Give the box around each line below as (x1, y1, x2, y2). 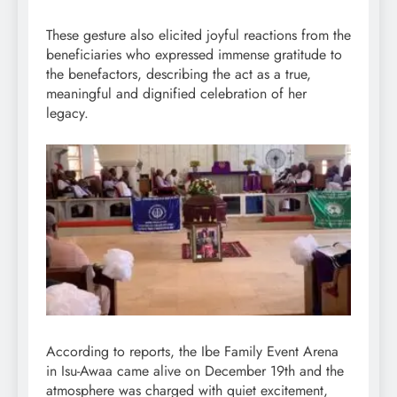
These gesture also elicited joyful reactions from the (46, 24, 351, 45)
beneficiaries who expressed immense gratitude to (46, 43, 342, 65)
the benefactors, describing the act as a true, (46, 63, 311, 84)
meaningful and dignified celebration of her (46, 82, 307, 104)
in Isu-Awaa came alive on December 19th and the (46, 361, 344, 382)
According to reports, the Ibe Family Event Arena (46, 341, 339, 362)
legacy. (46, 102, 89, 123)
